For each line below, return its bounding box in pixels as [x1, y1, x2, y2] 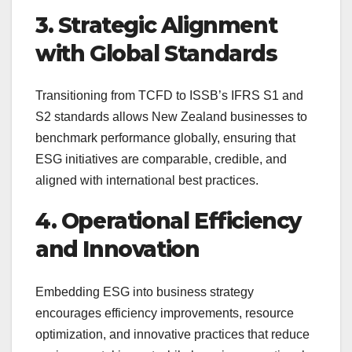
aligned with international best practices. [35, 174, 258, 188]
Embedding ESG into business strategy [35, 284, 254, 299]
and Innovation [35, 236, 200, 263]
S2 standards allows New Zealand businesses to [35, 110, 307, 124]
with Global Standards [35, 39, 277, 67]
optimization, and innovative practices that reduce [35, 327, 310, 341]
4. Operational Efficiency [35, 207, 302, 235]
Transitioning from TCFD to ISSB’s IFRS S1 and [35, 89, 303, 103]
